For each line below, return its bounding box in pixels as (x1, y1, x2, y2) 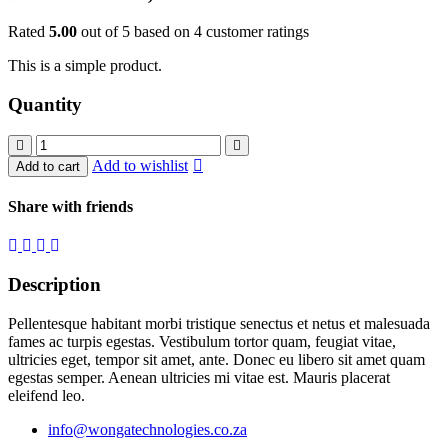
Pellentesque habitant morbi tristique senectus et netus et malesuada (8, 314, 430, 332)
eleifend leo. (8, 386, 85, 404)
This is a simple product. (8, 57, 162, 75)
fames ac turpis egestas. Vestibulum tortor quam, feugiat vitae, (8, 332, 396, 350)
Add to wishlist (92, 156, 188, 174)
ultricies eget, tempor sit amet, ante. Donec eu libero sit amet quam (8, 350, 425, 368)
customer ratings (202, 23, 309, 41)
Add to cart (16, 158, 80, 174)
